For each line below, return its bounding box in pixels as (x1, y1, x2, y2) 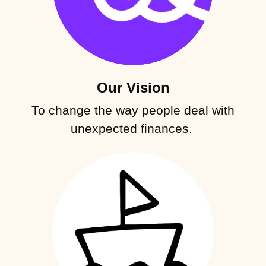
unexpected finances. (70, 121, 196, 135)
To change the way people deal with (31, 103, 235, 117)
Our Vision (96, 79, 170, 96)
